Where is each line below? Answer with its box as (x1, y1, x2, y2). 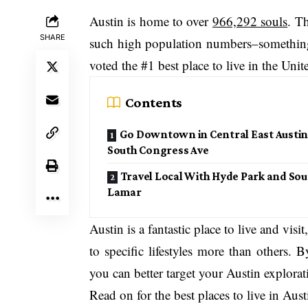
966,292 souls (212, 12, 288, 30)
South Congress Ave (107, 143, 209, 157)
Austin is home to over (89, 12, 212, 30)
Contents (125, 93, 182, 111)
